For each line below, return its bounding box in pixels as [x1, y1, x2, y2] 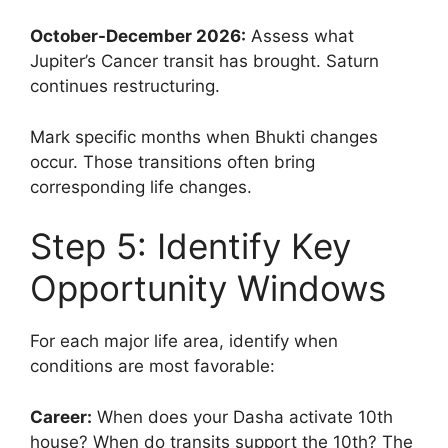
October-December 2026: [30, 26, 246, 46]
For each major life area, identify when [30, 331, 338, 351]
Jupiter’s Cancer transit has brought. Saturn [30, 51, 379, 71]
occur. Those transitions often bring [30, 151, 315, 172]
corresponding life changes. [30, 176, 252, 197]
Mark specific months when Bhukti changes [30, 126, 378, 147]
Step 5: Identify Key [30, 225, 351, 267]
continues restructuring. [30, 76, 220, 96]
